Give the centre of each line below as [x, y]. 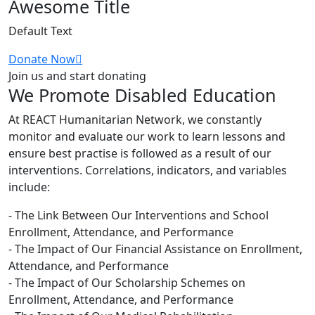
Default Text [40, 31]
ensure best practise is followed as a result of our [140, 154]
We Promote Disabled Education [142, 95]
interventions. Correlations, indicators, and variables [148, 171]
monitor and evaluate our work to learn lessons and [147, 137]
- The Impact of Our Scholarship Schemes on [127, 283]
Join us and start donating [77, 76]
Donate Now [42, 59]
